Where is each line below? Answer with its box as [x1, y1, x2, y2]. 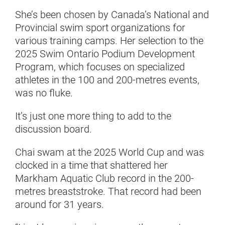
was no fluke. [15, 87, 73, 99]
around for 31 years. [15, 198, 104, 211]
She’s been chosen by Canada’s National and [15, 9, 209, 21]
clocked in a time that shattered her [15, 159, 168, 172]
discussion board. [15, 123, 92, 136]
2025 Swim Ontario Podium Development [15, 48, 195, 60]
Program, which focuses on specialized [15, 61, 185, 73]
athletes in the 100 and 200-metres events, [15, 74, 199, 86]
